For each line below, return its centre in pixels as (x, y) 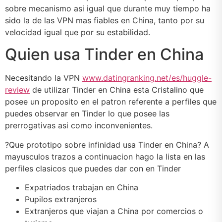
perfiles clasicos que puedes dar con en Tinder (93, 168)
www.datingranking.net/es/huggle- (147, 78)
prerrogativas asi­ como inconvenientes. (79, 126)
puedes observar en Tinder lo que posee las (87, 114)
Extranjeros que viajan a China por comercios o (114, 211)
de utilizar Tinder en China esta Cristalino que (117, 90)
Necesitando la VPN (44, 78)
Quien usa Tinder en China (104, 55)
